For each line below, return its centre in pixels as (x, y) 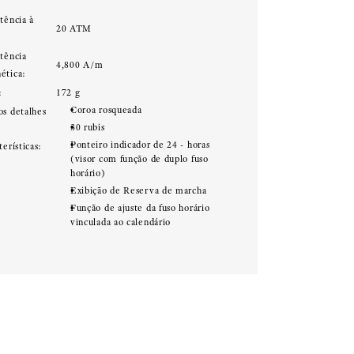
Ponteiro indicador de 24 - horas (140, 145)
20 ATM (74, 28)
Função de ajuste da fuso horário (140, 208)
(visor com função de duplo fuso (139, 159)
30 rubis (87, 127)
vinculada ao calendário (121, 222)
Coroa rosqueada (106, 110)
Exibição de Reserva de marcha (138, 190)
